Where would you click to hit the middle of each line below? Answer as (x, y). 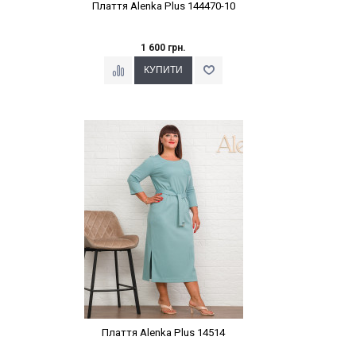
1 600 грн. (163, 48)
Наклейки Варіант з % (163, 125)
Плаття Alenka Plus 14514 (163, 333)
